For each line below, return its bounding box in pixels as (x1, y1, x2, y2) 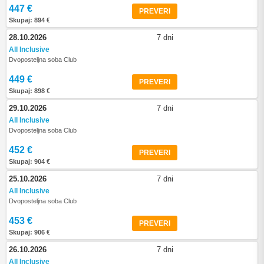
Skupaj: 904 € (9, 158, 50, 165)
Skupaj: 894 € (9, 16, 50, 24)
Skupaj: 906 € (9, 229, 50, 236)
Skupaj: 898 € (9, 87, 50, 94)
